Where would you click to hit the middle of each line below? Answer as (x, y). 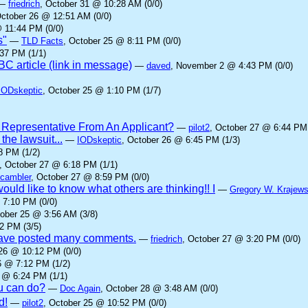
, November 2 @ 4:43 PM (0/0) (232, 66)
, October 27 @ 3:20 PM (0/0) (241, 239)
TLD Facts (42, 41)
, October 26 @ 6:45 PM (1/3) (181, 140)
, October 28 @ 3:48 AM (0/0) (159, 288)
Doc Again (80, 288)
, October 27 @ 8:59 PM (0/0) (90, 177)
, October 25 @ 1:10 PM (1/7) (102, 90)
